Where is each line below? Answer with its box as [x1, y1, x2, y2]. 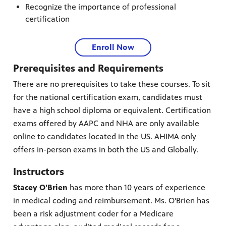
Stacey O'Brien [13, 183, 68, 193]
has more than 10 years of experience [68, 183, 205, 193]
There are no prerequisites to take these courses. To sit [13, 79, 210, 89]
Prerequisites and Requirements [13, 63, 163, 75]
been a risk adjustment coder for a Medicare [13, 209, 174, 219]
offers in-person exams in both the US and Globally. [13, 145, 198, 155]
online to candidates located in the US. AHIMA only [13, 132, 196, 142]
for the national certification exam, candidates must [13, 92, 202, 102]
